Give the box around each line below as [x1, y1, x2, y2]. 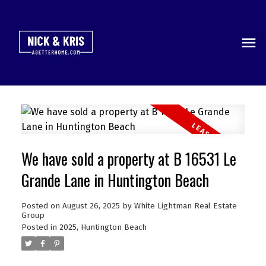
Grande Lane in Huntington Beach [21, 168, 209, 192]
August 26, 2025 [62, 201, 120, 211]
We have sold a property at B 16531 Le [21, 147, 236, 170]
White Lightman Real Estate [134, 201, 237, 211]
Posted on [21, 201, 62, 211]
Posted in [21, 222, 57, 232]
